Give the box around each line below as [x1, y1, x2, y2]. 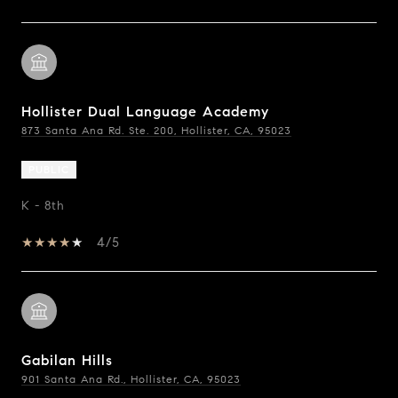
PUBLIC [28, 163, 69, 176]
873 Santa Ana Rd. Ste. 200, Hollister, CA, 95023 [21, 123, 291, 137]
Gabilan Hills [21, 352, 113, 369]
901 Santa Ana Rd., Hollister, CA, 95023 [21, 372, 241, 386]
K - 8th [21, 198, 65, 213]
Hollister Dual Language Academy [21, 103, 269, 120]
